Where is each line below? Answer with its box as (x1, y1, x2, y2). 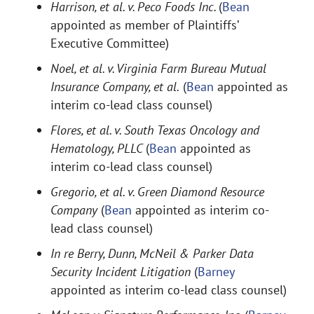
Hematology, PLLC (50, 140, 146, 156)
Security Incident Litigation (50, 264, 194, 280)
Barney (198, 264, 234, 280)
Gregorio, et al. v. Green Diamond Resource (50, 184, 264, 200)
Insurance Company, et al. (50, 78, 179, 95)
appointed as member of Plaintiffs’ (50, 17, 238, 33)
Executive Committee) (50, 35, 169, 51)
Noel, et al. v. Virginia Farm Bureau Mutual (50, 60, 266, 76)
